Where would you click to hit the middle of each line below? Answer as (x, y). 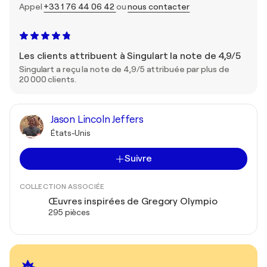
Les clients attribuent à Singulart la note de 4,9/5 (130, 56)
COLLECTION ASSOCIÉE (62, 187)
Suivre (138, 159)
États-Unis (71, 133)
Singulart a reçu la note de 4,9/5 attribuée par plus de (124, 69)
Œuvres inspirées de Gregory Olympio (133, 201)
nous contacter (159, 7)
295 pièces (69, 212)
